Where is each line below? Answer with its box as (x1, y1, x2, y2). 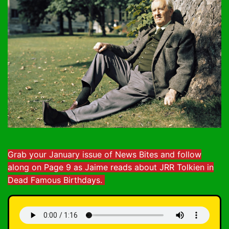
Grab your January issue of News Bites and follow (8, 149, 201, 160)
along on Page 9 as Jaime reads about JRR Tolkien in (8, 162, 214, 173)
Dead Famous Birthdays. (8, 175, 105, 186)
